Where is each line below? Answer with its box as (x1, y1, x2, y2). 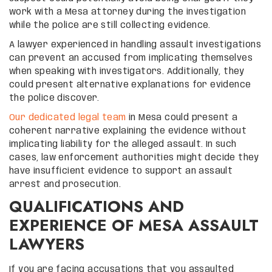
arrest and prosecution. (9, 180, 121, 189)
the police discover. (9, 93, 99, 103)
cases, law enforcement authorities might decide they (9, 153, 259, 162)
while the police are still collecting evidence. (9, 21, 211, 30)
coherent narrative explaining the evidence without (9, 126, 246, 135)
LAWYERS (9, 232, 84, 256)
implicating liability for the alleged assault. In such (9, 140, 237, 149)
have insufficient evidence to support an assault (9, 166, 233, 175)
